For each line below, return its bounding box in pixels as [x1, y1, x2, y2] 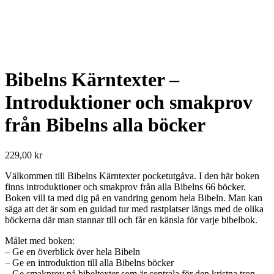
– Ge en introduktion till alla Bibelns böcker [5, 257, 174, 268]
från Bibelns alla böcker [5, 114, 206, 136]
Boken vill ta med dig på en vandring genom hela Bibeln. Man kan [5, 192, 262, 203]
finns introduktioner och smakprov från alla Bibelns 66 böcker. [5, 181, 246, 192]
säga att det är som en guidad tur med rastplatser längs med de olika [5, 203, 264, 214]
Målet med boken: [5, 235, 75, 246]
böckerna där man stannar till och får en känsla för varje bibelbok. [5, 214, 257, 225]
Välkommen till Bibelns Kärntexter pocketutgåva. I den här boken [5, 170, 259, 181]
